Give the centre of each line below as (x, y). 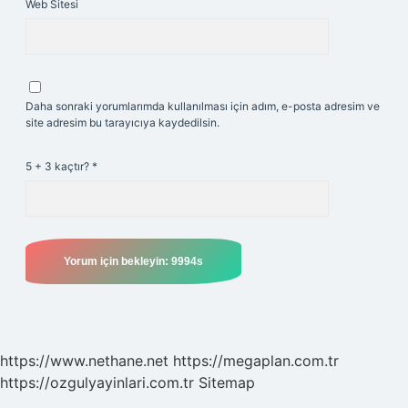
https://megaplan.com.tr (256, 361)
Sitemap (227, 382)
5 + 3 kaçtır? (59, 166)
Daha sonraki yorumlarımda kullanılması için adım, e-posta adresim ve (203, 106)
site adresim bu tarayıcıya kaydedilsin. (122, 122)
